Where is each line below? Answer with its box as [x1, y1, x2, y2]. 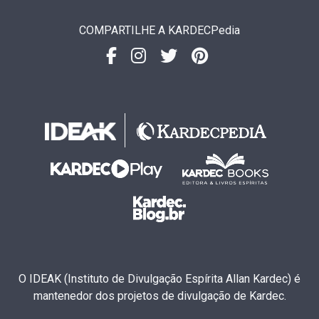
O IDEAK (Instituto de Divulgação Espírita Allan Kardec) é [19, 271, 300, 286]
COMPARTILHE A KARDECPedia [79, 23, 240, 37]
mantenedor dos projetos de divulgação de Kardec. [33, 288, 286, 303]
